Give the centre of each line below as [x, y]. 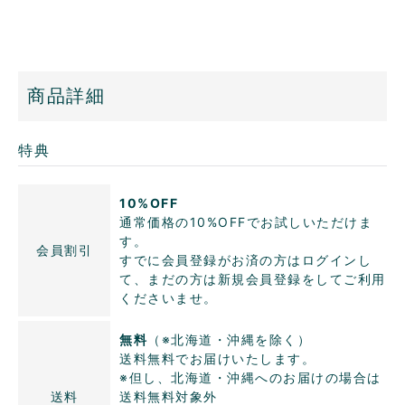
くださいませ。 [169, 297]
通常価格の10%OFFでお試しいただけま [246, 221]
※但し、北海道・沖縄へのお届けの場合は [250, 377]
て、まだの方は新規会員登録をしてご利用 [253, 278]
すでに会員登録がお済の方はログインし [245, 259]
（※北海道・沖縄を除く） [229, 339]
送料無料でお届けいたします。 [217, 358]
